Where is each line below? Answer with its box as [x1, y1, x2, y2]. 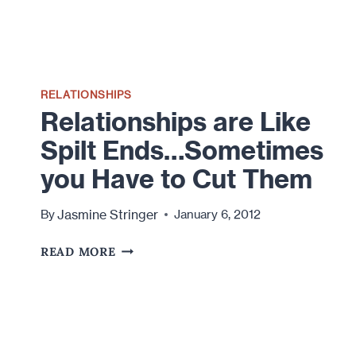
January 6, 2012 [174, 207, 261, 222]
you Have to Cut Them [41, 163, 312, 195]
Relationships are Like [41, 106, 311, 138]
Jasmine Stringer [57, 206, 159, 222]
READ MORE [41, 244, 116, 260]
